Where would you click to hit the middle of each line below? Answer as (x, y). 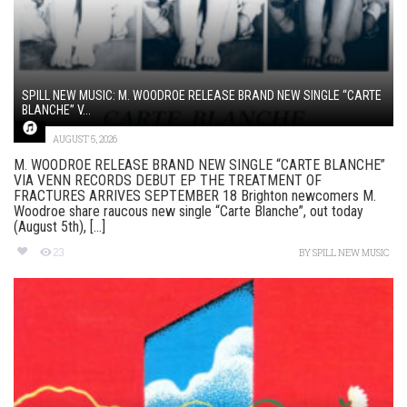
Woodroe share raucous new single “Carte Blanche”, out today (189, 212)
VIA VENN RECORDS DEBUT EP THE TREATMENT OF (168, 181)
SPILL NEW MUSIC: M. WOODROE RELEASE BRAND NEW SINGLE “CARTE (202, 96)
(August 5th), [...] (60, 227)
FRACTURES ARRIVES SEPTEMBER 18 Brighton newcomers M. (195, 196)
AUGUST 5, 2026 (85, 140)
